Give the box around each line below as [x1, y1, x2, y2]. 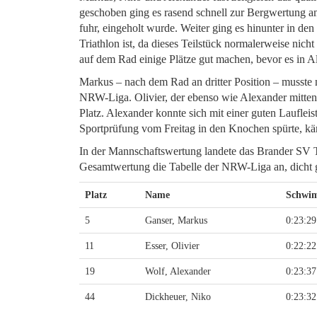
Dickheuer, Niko [145, 292, 211, 302]
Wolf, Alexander [145, 266, 211, 277]
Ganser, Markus [145, 215, 207, 226]
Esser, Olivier [145, 241, 200, 251]
